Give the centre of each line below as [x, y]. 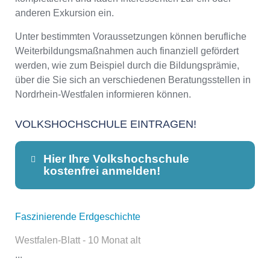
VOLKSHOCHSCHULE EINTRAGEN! [106, 124]
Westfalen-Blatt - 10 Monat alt [78, 240]
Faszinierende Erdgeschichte [78, 216]
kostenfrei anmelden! [102, 171]
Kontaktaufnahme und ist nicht [126, 233]
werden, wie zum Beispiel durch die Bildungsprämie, [127, 66]
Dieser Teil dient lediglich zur [123, 218]
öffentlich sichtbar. [99, 247]
